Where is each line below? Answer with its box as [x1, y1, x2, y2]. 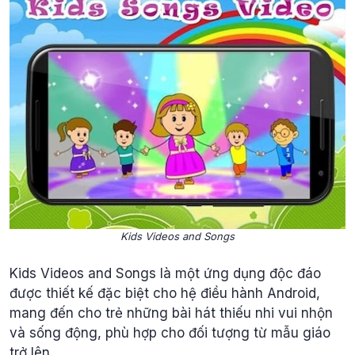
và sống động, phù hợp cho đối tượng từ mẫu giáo [10, 325, 330, 342]
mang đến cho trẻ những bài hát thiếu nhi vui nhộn [10, 305, 333, 322]
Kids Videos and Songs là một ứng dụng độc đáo [10, 265, 321, 282]
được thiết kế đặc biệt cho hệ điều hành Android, [10, 285, 320, 302]
